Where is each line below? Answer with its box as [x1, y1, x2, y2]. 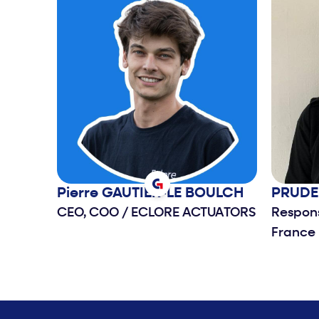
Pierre [57, 187, 102, 202]
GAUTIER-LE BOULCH [102, 187, 244, 202]
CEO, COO [57, 206, 122, 221]
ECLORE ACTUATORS [128, 206, 256, 221]
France [271, 226, 315, 241]
